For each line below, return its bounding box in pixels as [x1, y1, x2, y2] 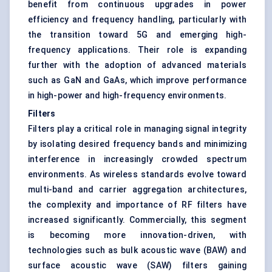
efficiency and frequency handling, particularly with [28, 15, 246, 25]
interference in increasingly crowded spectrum [28, 154, 246, 165]
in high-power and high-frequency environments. [28, 90, 227, 101]
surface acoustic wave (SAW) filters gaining [28, 260, 246, 271]
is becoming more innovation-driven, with [28, 230, 246, 240]
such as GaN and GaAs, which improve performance [28, 75, 246, 86]
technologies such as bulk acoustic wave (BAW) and [28, 245, 246, 256]
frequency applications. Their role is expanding [28, 45, 246, 55]
